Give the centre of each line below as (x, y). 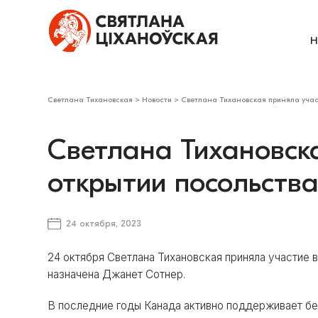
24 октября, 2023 (103, 224)
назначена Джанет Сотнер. (117, 274)
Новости (157, 100)
